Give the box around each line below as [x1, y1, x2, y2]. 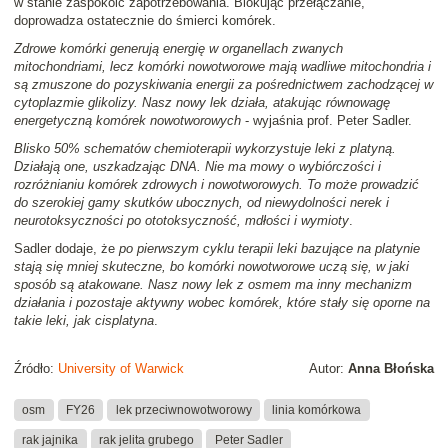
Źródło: [14, 361, 58, 377]
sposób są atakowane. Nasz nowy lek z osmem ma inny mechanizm [14, 277, 412, 293]
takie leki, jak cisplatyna [14, 313, 154, 329]
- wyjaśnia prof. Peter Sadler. [241, 113, 412, 129]
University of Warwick [58, 361, 184, 377]
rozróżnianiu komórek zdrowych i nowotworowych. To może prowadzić [14, 177, 419, 193]
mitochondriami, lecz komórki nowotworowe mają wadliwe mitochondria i [14, 59, 431, 75]
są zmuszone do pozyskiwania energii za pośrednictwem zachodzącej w [14, 77, 433, 93]
